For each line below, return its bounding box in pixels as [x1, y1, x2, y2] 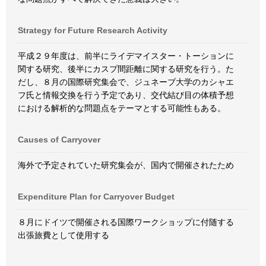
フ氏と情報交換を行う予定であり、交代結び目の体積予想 [18, 90, 234, 100]
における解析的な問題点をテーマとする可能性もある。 [18, 103, 226, 113]
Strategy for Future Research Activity [18, 26, 167, 35]
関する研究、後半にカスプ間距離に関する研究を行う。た [18, 64, 234, 74]
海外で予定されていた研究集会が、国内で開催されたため [18, 160, 234, 170]
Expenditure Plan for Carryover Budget [18, 192, 175, 201]
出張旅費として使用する [18, 230, 109, 240]
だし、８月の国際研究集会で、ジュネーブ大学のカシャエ [18, 77, 234, 87]
